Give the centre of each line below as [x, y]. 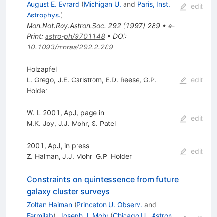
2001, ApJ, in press [58, 145]
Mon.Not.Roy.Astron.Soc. [66, 25]
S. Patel [103, 123]
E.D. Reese [122, 79]
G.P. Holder [114, 156]
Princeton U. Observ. [109, 204]
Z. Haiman [42, 156]
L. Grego [40, 79]
